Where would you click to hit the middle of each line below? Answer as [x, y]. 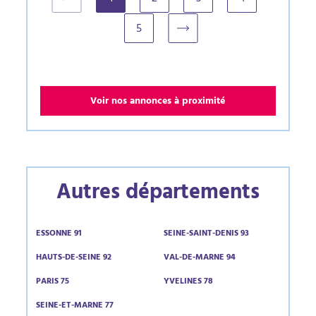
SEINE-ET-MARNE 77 [75, 306]
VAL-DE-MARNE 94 [199, 258]
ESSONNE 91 [59, 234]
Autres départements [158, 195]
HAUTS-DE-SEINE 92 [74, 258]
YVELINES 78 [188, 282]
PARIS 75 [53, 282]
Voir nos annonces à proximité [158, 102]
